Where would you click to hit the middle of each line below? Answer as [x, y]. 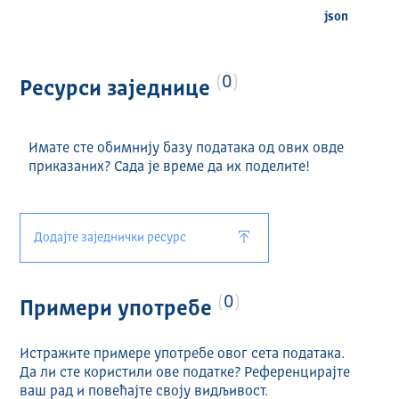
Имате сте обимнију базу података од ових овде [186, 149]
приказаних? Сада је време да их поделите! [169, 168]
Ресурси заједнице [117, 90]
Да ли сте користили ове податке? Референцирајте [184, 374]
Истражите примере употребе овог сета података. [182, 355]
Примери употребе [118, 310]
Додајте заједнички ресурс [110, 238]
